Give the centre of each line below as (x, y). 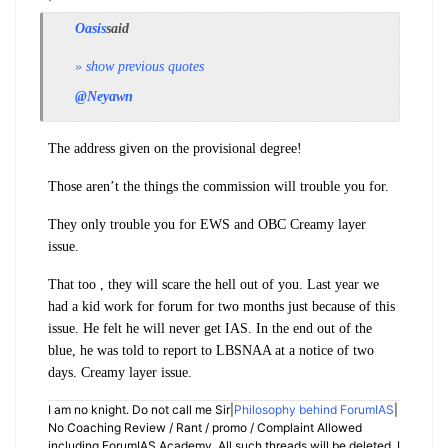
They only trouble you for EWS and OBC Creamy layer (207, 225)
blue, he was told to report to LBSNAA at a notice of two (211, 351)
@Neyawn (104, 97)
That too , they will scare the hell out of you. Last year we (213, 285)
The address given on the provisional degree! (175, 149)
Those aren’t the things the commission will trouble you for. (218, 187)
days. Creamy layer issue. (122, 373)
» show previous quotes (139, 67)
